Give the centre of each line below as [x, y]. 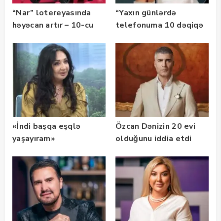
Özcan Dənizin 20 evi [155, 127]
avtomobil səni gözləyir [58, 38]
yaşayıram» [34, 139]
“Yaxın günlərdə [146, 13]
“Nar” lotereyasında [52, 13]
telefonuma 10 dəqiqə [160, 25]
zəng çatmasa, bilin [153, 38]
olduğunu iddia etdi [154, 139]
